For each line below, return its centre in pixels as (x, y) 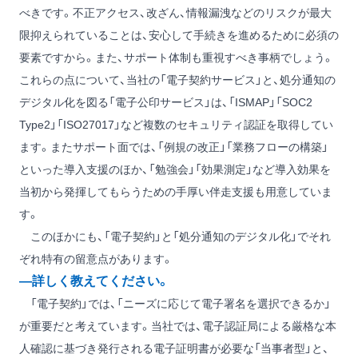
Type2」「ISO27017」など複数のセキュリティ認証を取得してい (176, 125)
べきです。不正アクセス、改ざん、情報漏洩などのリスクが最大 (175, 13)
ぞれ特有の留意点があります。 (96, 259)
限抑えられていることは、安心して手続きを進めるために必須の (179, 36)
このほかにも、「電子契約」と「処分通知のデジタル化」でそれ (175, 237)
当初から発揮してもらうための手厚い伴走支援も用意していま (176, 192)
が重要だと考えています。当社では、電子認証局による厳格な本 (178, 326)
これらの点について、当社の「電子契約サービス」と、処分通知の (177, 80)
